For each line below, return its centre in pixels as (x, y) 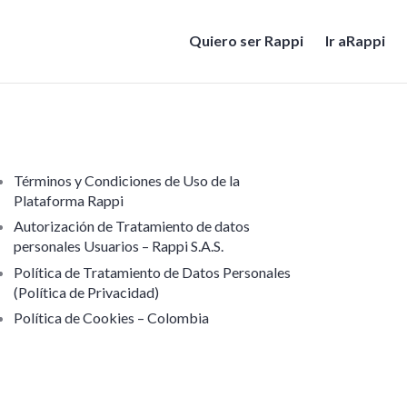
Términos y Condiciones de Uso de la (126, 180)
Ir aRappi (355, 40)
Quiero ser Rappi (246, 40)
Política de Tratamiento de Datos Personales (152, 272)
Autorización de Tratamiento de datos (131, 226)
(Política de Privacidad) (86, 292)
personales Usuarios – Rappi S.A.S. (118, 246)
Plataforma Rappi (68, 200)
